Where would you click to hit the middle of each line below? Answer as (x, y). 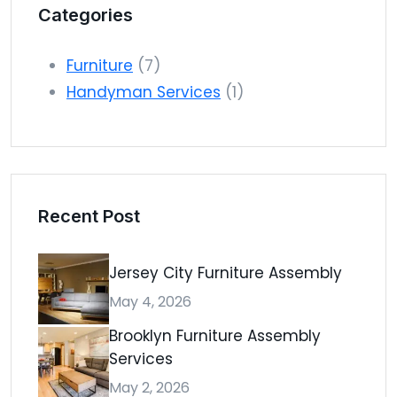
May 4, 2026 (150, 302)
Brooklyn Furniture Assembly (215, 335)
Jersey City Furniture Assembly (226, 273)
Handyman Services (144, 92)
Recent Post (89, 216)
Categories (86, 15)
